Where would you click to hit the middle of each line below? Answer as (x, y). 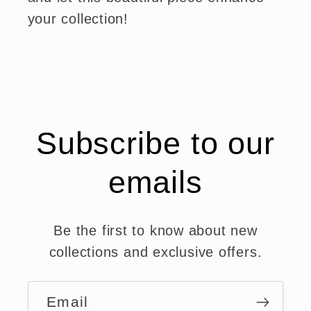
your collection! (78, 18)
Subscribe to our (155, 144)
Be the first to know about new (155, 231)
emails (155, 183)
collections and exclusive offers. (155, 252)
